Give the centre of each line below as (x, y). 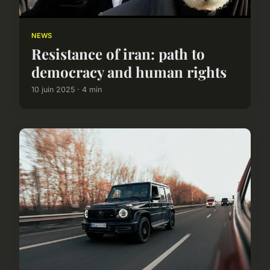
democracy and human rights (129, 72)
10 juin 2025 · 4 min (67, 90)
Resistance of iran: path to (118, 54)
